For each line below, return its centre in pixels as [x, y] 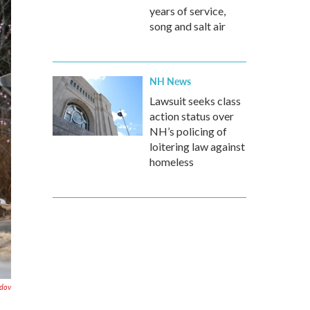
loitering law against [197, 146]
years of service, [188, 11]
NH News [170, 81]
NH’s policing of [188, 131]
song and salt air [188, 26]
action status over [192, 116]
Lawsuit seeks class [195, 101]
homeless [172, 162]
